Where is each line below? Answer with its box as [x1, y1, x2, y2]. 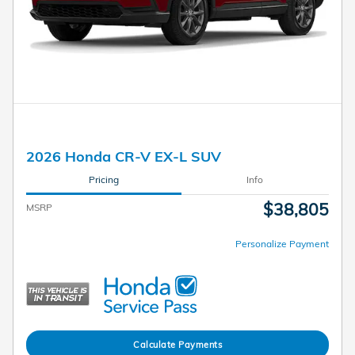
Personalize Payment [235, 237, 329, 250]
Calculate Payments [133, 338, 222, 350]
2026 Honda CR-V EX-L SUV [26, 147, 221, 165]
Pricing [88, 174, 119, 186]
